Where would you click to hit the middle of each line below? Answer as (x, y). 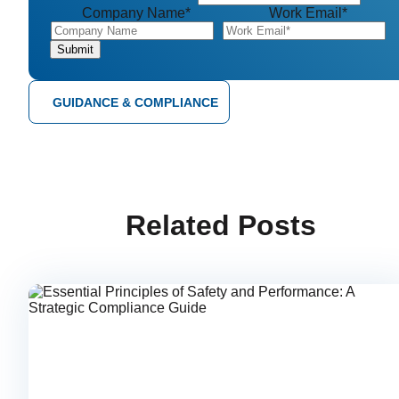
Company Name (133, 12)
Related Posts (221, 225)
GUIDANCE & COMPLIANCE (135, 102)
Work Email (305, 12)
